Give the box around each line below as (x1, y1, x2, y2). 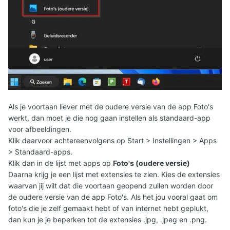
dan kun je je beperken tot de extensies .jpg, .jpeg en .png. (8, 215, 207, 224)
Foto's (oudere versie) (113, 158, 190, 167)
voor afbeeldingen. (8, 124, 71, 133)
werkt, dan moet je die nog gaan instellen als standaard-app (8, 113, 210, 122)
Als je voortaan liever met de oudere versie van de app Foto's (8, 102, 213, 111)
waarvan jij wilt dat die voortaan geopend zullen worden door (8, 181, 213, 190)
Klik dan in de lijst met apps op (8, 158, 113, 167)
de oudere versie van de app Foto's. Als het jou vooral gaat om (8, 192, 218, 201)
